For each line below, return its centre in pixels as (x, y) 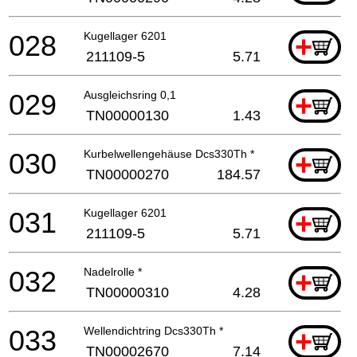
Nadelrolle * (113, 271)
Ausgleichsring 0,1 (130, 94)
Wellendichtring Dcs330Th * (153, 330)
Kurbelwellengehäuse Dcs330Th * (169, 153)
